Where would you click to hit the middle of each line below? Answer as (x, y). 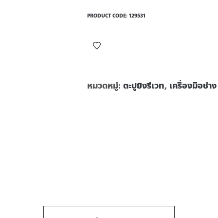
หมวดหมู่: (105, 86)
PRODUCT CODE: (108, 16)
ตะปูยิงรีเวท (144, 86)
